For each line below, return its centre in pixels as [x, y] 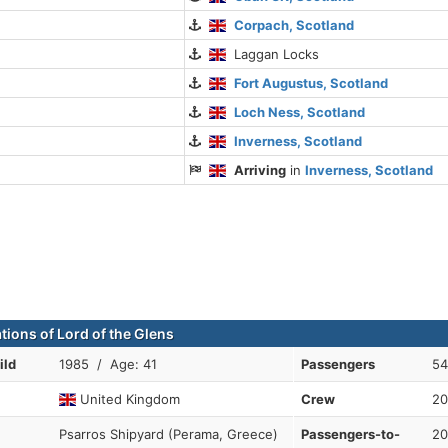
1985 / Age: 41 [108, 364]
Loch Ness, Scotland [300, 112]
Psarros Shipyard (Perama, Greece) [168, 434]
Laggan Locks [273, 54]
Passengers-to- [350, 434]
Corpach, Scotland [294, 25]
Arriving [260, 170]
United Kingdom [128, 399]
